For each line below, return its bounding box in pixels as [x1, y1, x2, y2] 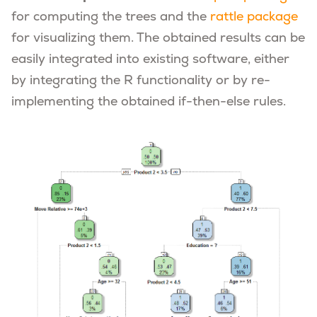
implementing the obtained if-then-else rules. [11, 96, 286, 110]
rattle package [210, 11, 298, 25]
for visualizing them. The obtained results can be [11, 32, 305, 46]
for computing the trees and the [11, 11, 210, 25]
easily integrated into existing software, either [11, 53, 289, 67]
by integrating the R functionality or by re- [11, 74, 270, 88]
